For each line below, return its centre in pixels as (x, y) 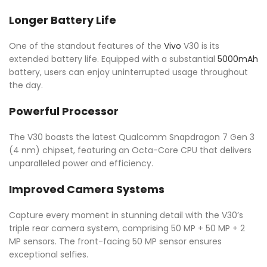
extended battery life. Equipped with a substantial (113, 59)
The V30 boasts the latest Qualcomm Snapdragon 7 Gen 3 (132, 137)
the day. (26, 86)
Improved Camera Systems (87, 190)
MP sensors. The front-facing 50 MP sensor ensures (115, 242)
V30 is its (200, 46)
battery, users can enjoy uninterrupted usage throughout (128, 72)
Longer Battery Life (63, 20)
